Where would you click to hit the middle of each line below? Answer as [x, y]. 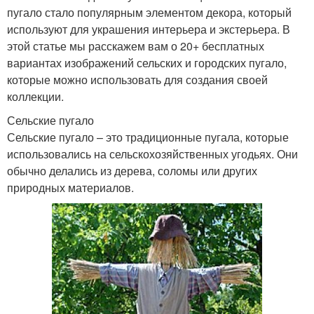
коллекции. [35, 96]
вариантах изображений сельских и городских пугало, [147, 63]
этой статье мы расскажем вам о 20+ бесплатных [136, 46]
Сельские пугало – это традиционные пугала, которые [148, 137]
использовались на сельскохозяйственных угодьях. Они [152, 154]
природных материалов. [70, 187]
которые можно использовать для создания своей [137, 80]
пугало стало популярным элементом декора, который [149, 12]
